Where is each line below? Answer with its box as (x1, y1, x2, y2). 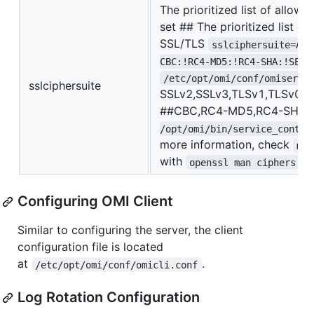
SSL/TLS (160, 36, 208, 51)
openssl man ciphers (189, 156, 296, 168)
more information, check (160, 137, 293, 152)
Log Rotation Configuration (18, 289, 200, 306)
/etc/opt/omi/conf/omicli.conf (35, 259, 198, 271)
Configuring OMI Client (18, 193, 173, 210)
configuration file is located (18, 240, 163, 254)
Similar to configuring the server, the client (18, 223, 243, 238)
